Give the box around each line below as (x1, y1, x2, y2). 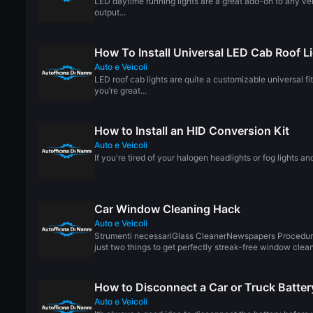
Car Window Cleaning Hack (94, 202, 241, 216)
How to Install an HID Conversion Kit (94, 124, 290, 138)
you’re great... (94, 85, 147, 96)
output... (94, 7, 126, 17)
